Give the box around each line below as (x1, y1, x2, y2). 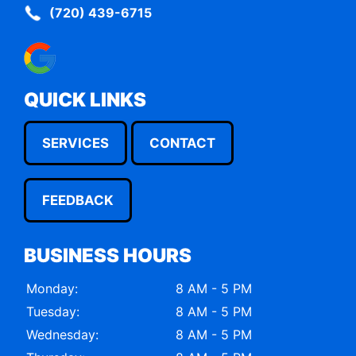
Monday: (26, 280, 78, 296)
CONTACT (149, 134, 215, 151)
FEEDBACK (42, 192, 114, 208)
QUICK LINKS (24, 87, 146, 111)
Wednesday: (26, 326, 99, 342)
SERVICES (42, 134, 109, 151)
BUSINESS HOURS (24, 243, 192, 267)
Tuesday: (26, 303, 79, 319)
